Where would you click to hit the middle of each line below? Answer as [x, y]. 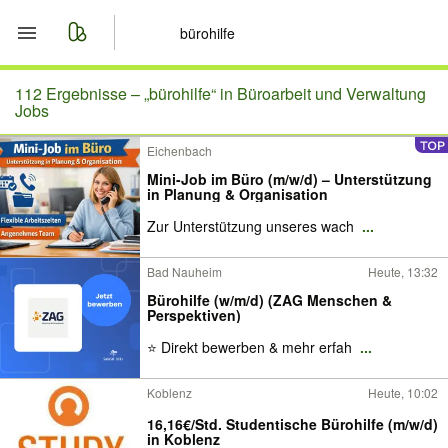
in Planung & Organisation [237, 194]
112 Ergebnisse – [79, 93]
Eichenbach [179, 150]
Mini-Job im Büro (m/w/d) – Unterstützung [289, 179]
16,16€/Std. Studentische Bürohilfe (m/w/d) [292, 423]
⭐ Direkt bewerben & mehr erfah [251, 347]
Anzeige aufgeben [137, 237]
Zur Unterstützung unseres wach [252, 226]
